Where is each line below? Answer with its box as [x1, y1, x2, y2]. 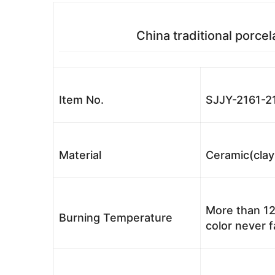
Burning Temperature [59, 211, 172, 224]
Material [59, 149, 101, 161]
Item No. [59, 93, 104, 106]
